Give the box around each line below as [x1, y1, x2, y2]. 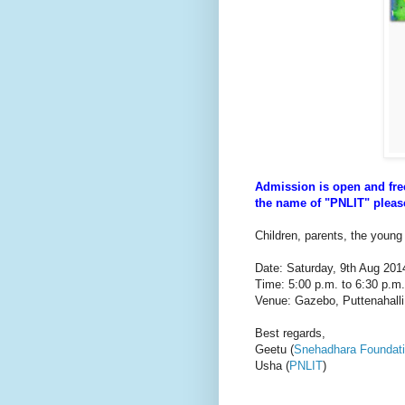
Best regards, [255, 325, 325, 340]
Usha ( [255, 358, 289, 372]
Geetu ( [255, 342, 294, 356]
